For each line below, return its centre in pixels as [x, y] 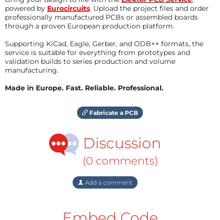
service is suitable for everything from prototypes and [97, 52]
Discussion [120, 143]
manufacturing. [32, 70]
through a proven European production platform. [90, 26]
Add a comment [108, 182]
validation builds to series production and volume [90, 61]
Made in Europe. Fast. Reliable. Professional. [84, 88]
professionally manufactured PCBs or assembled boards [101, 17]
